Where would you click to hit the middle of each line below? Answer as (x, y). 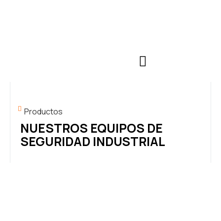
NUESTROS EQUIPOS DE (92, 128)
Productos (44, 111)
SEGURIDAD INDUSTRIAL (93, 141)
